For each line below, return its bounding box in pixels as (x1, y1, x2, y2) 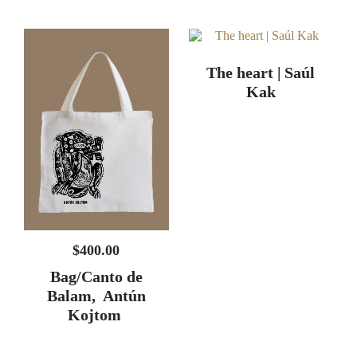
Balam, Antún (46, 247, 146, 265)
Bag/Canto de (49, 228, 143, 246)
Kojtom (67, 266, 125, 284)
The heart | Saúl (206, 24, 316, 42)
